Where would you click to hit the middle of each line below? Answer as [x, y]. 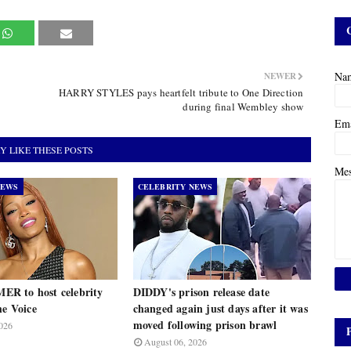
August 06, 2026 [175, 342]
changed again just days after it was [220, 308]
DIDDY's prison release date [201, 292]
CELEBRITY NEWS [175, 186]
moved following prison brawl [205, 325]
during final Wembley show [243, 107]
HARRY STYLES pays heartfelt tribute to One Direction [181, 92]
